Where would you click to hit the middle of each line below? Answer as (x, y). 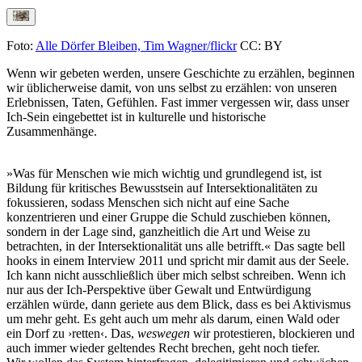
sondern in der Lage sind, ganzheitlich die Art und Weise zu (158, 232)
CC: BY (260, 46)
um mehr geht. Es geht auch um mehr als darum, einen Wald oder (173, 319)
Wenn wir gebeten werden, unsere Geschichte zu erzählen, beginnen (181, 74)
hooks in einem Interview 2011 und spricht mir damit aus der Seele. (178, 261)
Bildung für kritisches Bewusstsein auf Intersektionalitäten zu (162, 188)
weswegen (165, 334)
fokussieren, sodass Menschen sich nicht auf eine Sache (148, 203)
